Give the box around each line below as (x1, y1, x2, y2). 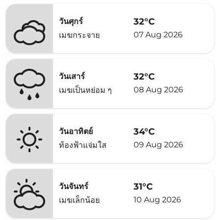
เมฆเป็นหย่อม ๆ (59, 85, 112, 95)
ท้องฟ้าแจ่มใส (59, 140, 107, 150)
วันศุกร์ (59, 17, 83, 26)
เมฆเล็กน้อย (59, 195, 100, 205)
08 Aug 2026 (134, 84, 183, 94)
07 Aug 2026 (134, 29, 183, 39)
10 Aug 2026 (134, 194, 181, 204)
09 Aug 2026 (134, 139, 183, 149)
